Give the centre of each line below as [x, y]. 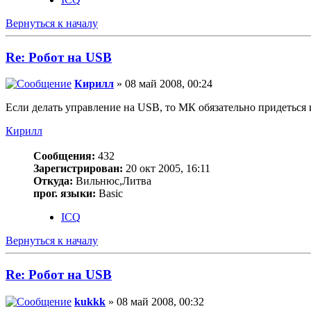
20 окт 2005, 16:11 [167, 169]
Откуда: [53, 181]
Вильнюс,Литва [112, 181]
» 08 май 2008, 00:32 [155, 301]
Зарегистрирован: [78, 169]
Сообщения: [64, 156]
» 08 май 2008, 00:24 [163, 84]
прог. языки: [65, 194]
